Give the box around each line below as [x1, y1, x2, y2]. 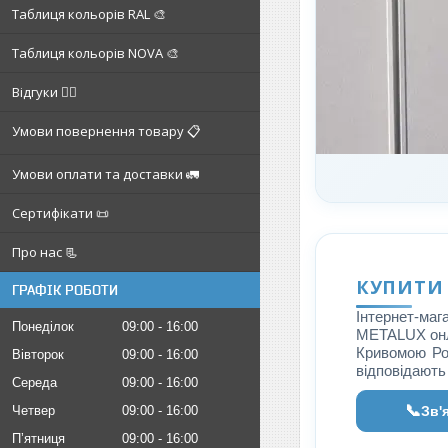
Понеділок [12, 319, 74, 334]
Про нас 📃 [12, 243, 78, 261]
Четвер [12, 403, 55, 418]
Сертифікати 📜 [12, 204, 109, 222]
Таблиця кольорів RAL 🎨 [12, 5, 166, 23]
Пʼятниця [12, 431, 65, 446]
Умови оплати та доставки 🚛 [12, 165, 199, 183]
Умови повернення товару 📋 [12, 122, 201, 140]
